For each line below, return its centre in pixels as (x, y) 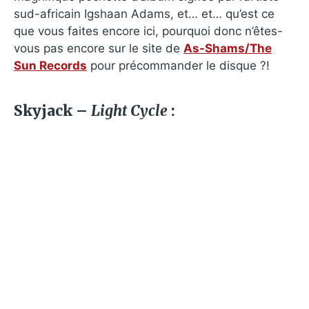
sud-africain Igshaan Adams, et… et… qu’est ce (144, 13)
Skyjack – (52, 110)
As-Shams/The (228, 48)
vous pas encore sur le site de (99, 48)
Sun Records (50, 65)
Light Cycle (129, 110)
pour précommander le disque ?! (178, 65)
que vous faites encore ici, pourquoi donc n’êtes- (148, 31)
